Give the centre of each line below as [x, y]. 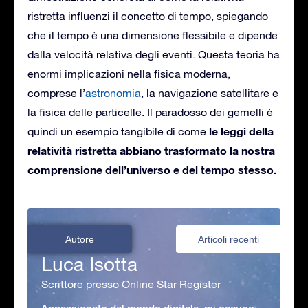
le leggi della [240, 131]
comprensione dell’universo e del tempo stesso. [152, 169]
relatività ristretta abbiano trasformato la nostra [151, 150]
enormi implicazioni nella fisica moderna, [129, 73]
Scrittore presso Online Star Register [131, 284]
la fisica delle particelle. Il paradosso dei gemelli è [150, 112]
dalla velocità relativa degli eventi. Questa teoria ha [154, 54]
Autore [80, 239]
